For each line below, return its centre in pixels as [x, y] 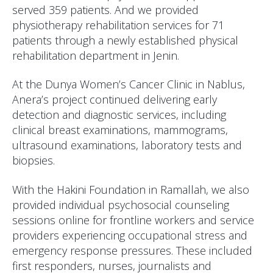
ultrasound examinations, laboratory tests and [127, 145]
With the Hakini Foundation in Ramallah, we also [131, 189]
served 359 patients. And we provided [105, 9]
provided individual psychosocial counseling [121, 204]
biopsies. [34, 161]
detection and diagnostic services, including [119, 115]
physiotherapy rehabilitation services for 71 [118, 25]
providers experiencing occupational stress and [130, 235]
